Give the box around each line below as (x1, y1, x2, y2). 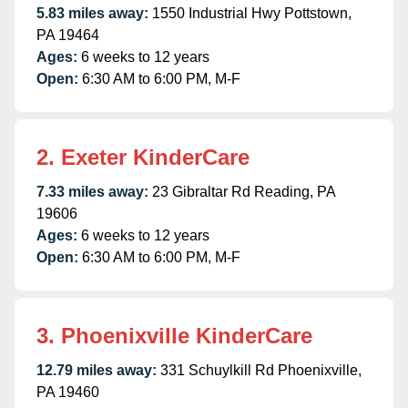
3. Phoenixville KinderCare (36, 322, 312, 348)
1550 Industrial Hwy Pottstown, (152, 5, 352, 21)
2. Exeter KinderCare (36, 144, 250, 169)
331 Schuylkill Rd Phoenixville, (160, 362, 362, 378)
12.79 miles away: (36, 362, 157, 378)
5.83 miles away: (36, 5, 148, 21)
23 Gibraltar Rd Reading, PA (152, 183, 335, 199)
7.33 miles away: (36, 183, 148, 199)
